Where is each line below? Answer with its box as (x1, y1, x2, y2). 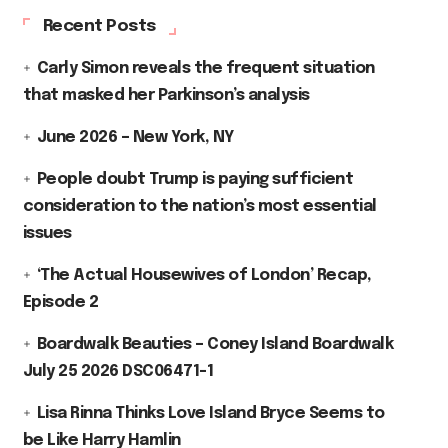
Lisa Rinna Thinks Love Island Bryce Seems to (36, 404, 385, 422)
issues (22, 224, 72, 242)
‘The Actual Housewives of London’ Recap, (36, 266, 372, 284)
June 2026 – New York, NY (36, 128, 234, 146)
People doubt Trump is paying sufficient (36, 170, 354, 188)
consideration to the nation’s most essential (22, 197, 377, 215)
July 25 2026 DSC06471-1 (22, 362, 214, 380)
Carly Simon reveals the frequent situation (36, 59, 375, 77)
